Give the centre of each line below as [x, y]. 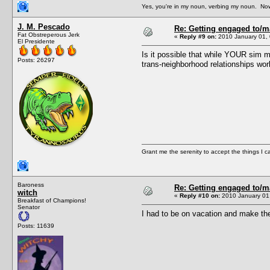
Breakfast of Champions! [52, 200]
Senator [29, 207]
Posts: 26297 [36, 60]
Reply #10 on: [200, 195]
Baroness [31, 184]
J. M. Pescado [44, 27]
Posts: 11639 [36, 225]
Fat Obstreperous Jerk [49, 34]
